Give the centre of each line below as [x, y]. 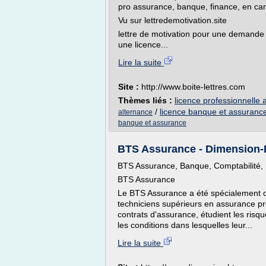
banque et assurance [152, 123]
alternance [135, 112]
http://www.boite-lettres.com [193, 87]
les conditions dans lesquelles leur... [185, 225]
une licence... [143, 45]
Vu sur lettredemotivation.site [172, 20]
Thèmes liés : [146, 100]
